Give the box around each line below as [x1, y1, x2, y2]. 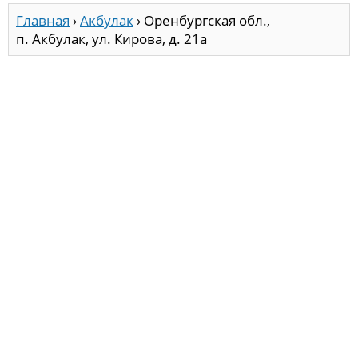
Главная [16, 11, 70, 30]
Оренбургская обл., [144, 11, 270, 30]
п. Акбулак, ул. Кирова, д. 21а [16, 30, 207, 49]
